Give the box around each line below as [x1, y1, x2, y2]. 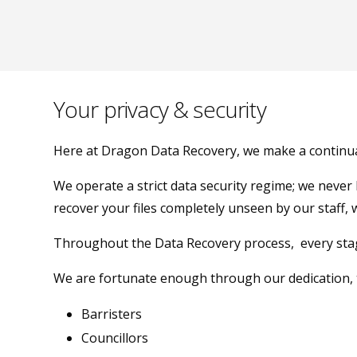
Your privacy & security [53, 93, 266, 124]
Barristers [81, 304, 142, 323]
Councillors [81, 328, 148, 347]
